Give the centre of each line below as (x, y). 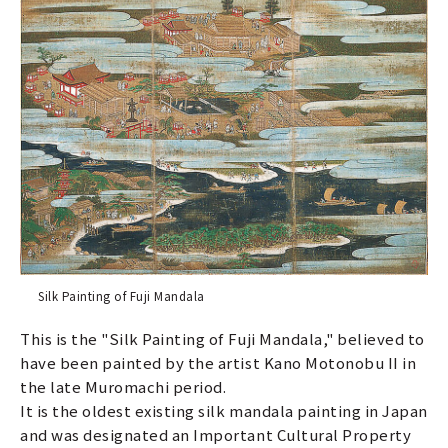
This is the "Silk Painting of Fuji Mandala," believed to (222, 339)
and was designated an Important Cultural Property (216, 435)
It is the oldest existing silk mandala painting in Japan (224, 411)
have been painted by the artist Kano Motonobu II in (218, 363)
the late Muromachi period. (123, 387)
